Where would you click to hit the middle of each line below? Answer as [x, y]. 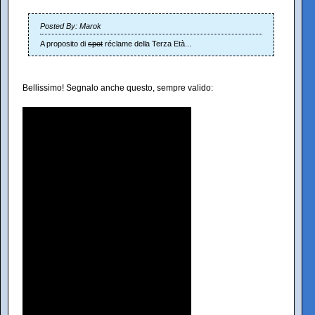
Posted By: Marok [71, 26]
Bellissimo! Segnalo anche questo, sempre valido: [118, 88]
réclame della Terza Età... [147, 43]
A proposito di [64, 43]
